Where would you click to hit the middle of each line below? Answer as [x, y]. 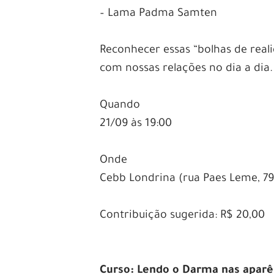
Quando [120, 106]
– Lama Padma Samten [159, 14]
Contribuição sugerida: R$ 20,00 [183, 216]
